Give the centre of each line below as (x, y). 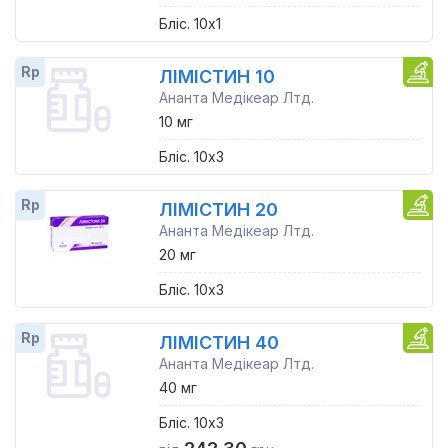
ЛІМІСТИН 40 (218, 342)
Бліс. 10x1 (189, 23)
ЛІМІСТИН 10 (216, 76)
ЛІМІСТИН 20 (218, 209)
